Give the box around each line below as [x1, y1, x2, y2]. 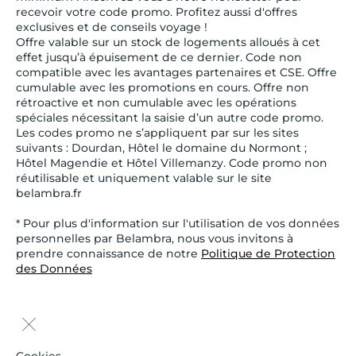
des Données [16, 261, 92, 276]
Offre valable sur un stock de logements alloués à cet [16, 35, 320, 49]
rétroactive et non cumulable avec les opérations [16, 95, 296, 110]
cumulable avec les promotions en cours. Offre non [16, 80, 309, 95]
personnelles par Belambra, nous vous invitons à [16, 231, 293, 246]
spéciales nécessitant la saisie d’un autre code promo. [16, 110, 323, 125]
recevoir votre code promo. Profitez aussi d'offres [16, 5, 297, 19]
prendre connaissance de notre [16, 246, 201, 261]
